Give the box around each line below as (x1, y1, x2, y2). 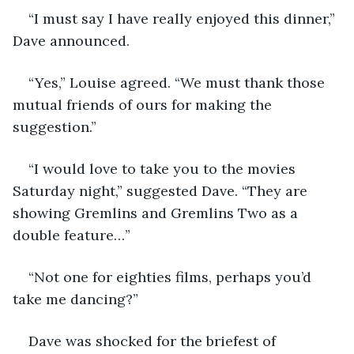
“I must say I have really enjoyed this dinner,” (28, 9, 339, 28)
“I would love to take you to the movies (28, 159, 299, 178)
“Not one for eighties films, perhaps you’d (28, 267, 315, 286)
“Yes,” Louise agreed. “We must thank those (28, 73, 329, 92)
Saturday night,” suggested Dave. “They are (13, 181, 311, 200)
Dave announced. (13, 31, 130, 50)
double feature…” (13, 225, 130, 244)
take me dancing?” (13, 289, 138, 308)
